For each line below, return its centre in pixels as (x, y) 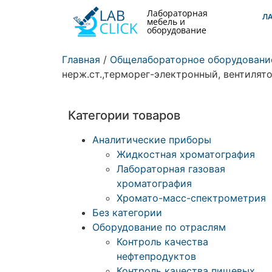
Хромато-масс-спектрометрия (191, 198)
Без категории (127, 212)
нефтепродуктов (156, 256)
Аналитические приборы (152, 140)
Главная (81, 59)
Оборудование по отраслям (159, 227)
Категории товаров (124, 115)
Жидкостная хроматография (186, 154)
